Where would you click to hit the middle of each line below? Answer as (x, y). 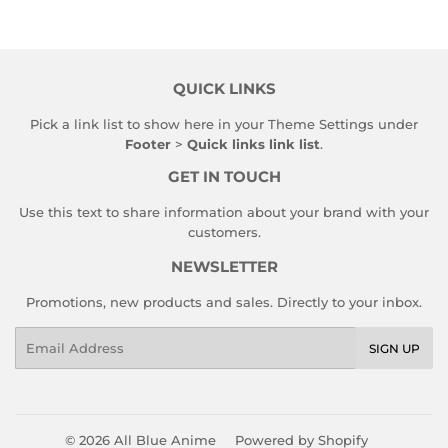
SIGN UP (394, 348)
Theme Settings (321, 123)
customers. (224, 231)
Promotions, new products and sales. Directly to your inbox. (224, 301)
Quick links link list (253, 143)
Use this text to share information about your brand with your (224, 211)
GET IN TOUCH (224, 176)
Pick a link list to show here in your (149, 123)
